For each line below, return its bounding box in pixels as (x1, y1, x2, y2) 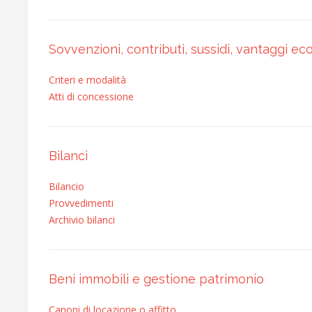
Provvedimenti (49, 196, 114, 210)
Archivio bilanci (49, 213, 115, 226)
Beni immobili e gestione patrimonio (49, 272, 264, 286)
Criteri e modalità (49, 73, 126, 86)
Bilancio (49, 180, 84, 193)
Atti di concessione (49, 90, 134, 103)
